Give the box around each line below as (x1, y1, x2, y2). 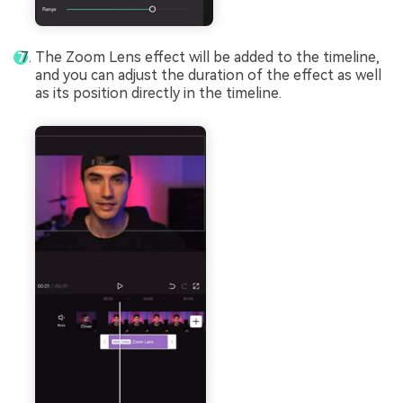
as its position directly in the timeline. (35, 85, 282, 103)
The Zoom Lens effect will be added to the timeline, (35, 49, 380, 67)
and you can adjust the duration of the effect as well (35, 67, 381, 85)
